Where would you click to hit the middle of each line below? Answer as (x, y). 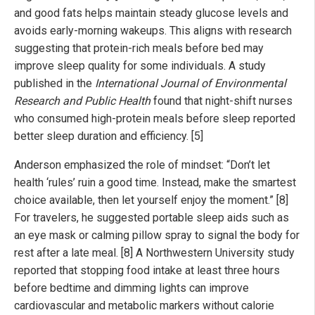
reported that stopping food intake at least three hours (147, 271)
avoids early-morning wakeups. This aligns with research (153, 31)
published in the (54, 84)
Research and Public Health (82, 101)
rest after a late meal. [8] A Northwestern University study (154, 253)
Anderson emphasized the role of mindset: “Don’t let (142, 165)
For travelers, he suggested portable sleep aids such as (152, 218)
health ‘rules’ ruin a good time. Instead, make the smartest (155, 183)
